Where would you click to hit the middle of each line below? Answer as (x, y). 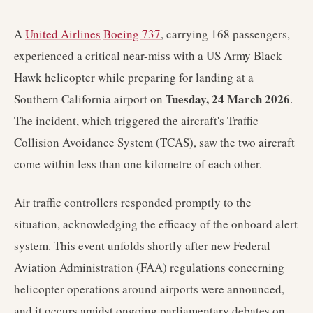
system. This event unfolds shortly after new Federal (142, 246)
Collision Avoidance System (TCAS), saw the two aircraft (154, 142)
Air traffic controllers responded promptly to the (133, 202)
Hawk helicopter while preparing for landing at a (134, 77)
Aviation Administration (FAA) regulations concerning (149, 267)
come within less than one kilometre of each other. (138, 164)
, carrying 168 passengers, (225, 34)
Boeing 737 (132, 34)
